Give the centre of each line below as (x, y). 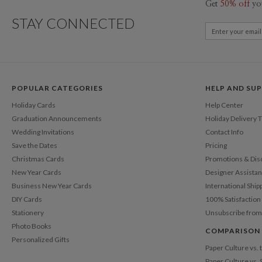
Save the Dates (35, 145)
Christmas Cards (38, 158)
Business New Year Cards (52, 185)
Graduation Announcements (57, 118)
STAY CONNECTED (73, 23)
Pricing (216, 145)
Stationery (28, 212)
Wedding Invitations (43, 132)
